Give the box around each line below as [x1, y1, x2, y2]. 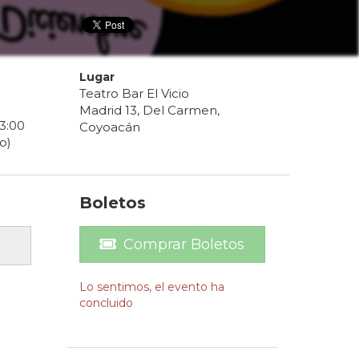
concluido [79, 296, 133, 311]
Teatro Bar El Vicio [79, 86, 189, 102]
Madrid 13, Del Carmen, [79, 103, 220, 119]
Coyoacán [79, 119, 140, 135]
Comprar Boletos [123, 236, 245, 254]
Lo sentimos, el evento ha [79, 280, 224, 295]
